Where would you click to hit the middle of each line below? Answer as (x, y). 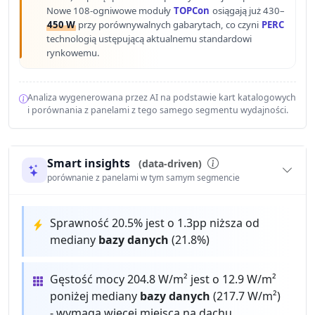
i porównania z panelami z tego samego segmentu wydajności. (157, 110)
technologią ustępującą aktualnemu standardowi (149, 39)
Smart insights (90, 163)
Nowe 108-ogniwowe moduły (110, 11)
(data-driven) (170, 163)
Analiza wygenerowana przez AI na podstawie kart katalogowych (161, 98)
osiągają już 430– (248, 11)
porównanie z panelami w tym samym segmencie (143, 178)
